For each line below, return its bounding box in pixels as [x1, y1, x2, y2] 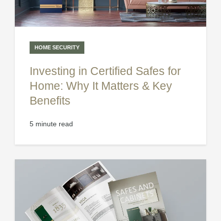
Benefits [30, 94, 71, 108]
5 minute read [30, 120, 73, 128]
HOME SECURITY [35, 44, 79, 51]
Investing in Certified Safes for [30, 65, 181, 78]
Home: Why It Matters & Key [30, 79, 172, 93]
